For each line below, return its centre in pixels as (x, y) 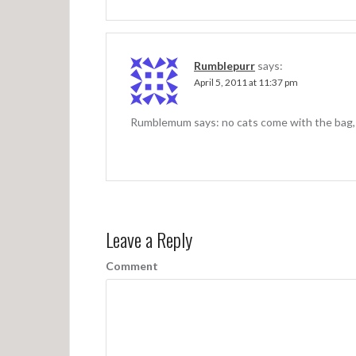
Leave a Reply (149, 239)
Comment (132, 265)
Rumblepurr (224, 65)
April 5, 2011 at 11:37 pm (246, 82)
